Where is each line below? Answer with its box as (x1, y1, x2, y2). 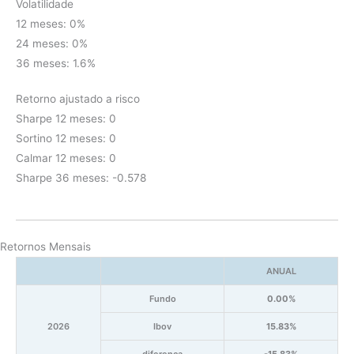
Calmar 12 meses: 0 (16, 151, 116, 164)
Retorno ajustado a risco (16, 92, 140, 105)
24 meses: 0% (16, 36, 88, 50)
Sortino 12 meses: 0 (16, 131, 116, 145)
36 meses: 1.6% (16, 56, 96, 70)
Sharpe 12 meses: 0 (16, 111, 116, 125)
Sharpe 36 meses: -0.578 (16, 171, 146, 184)
